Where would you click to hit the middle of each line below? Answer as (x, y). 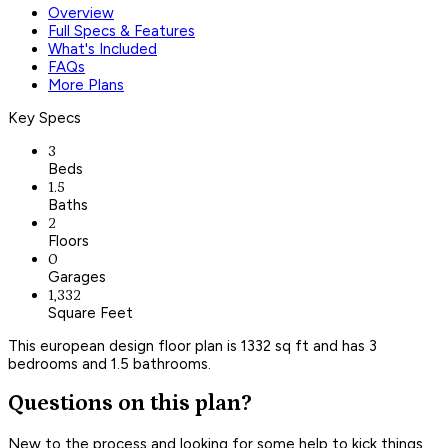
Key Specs (44, 117)
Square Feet (90, 312)
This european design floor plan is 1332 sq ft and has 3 (192, 345)
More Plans (86, 84)
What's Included (102, 48)
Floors (68, 240)
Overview (81, 12)
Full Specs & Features (121, 30)
